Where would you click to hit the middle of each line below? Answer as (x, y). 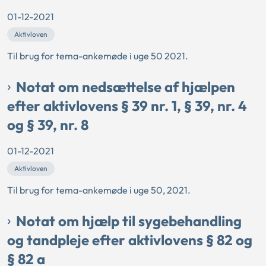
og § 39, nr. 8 (48, 125)
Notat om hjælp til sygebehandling (129, 221)
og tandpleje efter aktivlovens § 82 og (130, 240)
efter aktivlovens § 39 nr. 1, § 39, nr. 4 (127, 106)
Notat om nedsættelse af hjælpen (126, 87)
